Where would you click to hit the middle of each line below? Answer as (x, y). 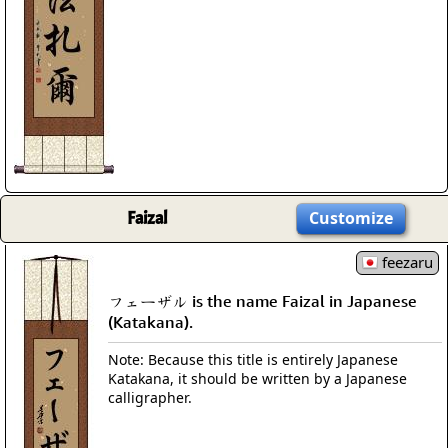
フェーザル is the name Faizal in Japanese (262, 300)
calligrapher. (150, 397)
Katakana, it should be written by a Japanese (257, 378)
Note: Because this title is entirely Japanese (253, 359)
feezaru (405, 262)
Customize (351, 218)
